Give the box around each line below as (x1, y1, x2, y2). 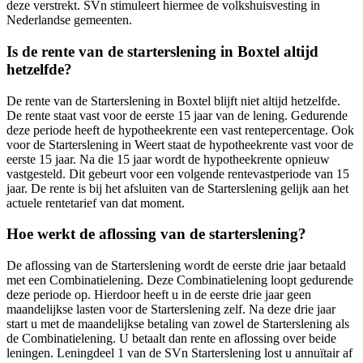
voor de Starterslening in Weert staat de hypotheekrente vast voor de (6, 137, 353, 152)
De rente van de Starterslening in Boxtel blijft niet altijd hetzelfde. (6, 93, 340, 108)
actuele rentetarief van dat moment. (6, 195, 185, 210)
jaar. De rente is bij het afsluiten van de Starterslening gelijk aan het (6, 181, 348, 195)
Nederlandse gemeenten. (6, 13, 132, 28)
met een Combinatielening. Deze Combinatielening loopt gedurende (6, 272, 353, 287)
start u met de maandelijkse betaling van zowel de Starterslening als (6, 316, 349, 331)
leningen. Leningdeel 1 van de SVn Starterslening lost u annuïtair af (6, 345, 352, 360)
